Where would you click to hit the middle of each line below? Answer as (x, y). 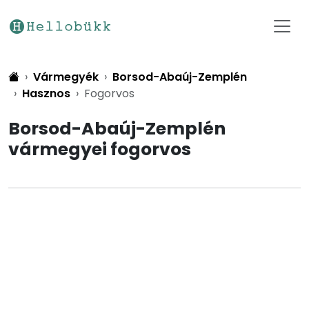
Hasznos (46, 93)
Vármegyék (66, 77)
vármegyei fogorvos (100, 149)
